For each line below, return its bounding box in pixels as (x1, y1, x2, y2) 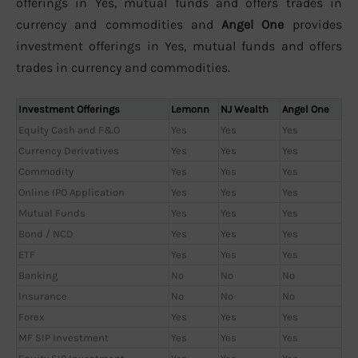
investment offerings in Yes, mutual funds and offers (16, 38, 342, 54)
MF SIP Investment (18, 332, 109, 344)
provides (284, 16, 342, 32)
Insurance (18, 290, 67, 303)
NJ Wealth (221, 103, 268, 116)
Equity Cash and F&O (18, 124, 120, 137)
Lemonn (171, 103, 209, 116)
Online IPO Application (18, 186, 125, 199)
